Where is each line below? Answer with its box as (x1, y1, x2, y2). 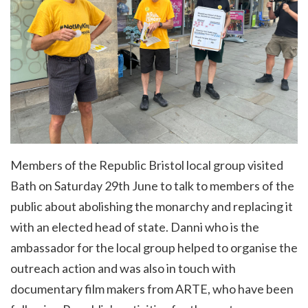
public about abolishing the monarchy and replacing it (10, 198, 293, 214)
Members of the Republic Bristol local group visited (10, 157, 283, 173)
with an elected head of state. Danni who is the (10, 219, 259, 234)
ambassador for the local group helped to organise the (10, 239, 298, 255)
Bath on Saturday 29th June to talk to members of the (10, 177, 294, 193)
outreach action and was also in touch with (10, 260, 236, 276)
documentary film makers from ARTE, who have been (10, 280, 294, 296)
